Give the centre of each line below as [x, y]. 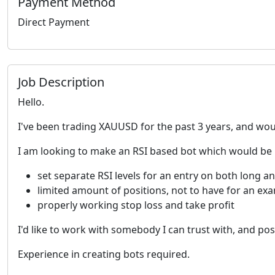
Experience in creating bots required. [104, 254]
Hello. [31, 102]
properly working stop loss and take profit [137, 205]
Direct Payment [54, 22]
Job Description [61, 82]
